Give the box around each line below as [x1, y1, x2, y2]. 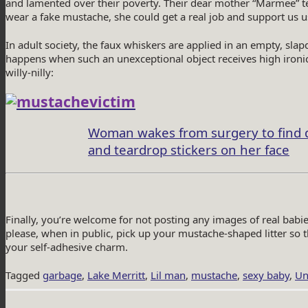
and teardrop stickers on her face [88, 141, 289, 159]
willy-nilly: [5, 65, 54, 80]
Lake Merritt [87, 268, 145, 283]
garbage [43, 268, 82, 283]
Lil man [151, 268, 186, 283]
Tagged [5, 268, 43, 283]
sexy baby [243, 268, 289, 283]
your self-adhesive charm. [5, 240, 128, 254]
